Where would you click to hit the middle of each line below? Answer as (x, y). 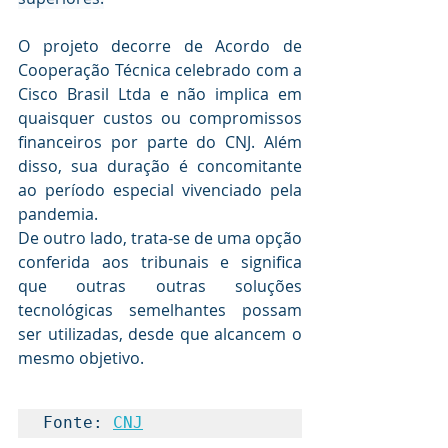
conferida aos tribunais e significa (160, 262)
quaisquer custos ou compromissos (160, 118)
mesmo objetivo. (81, 358)
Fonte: (78, 422)
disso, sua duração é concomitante (160, 166)
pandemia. (58, 214)
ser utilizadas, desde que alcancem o (160, 334)
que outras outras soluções (160, 286)
